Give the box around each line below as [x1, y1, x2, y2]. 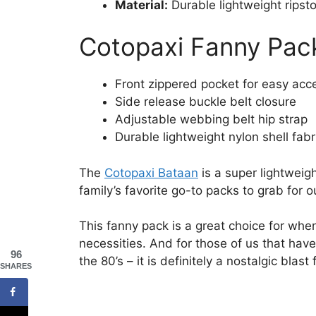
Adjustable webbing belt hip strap [115, 112, 308, 127]
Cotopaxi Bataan [104, 165, 198, 180]
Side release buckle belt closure [115, 95, 296, 109]
